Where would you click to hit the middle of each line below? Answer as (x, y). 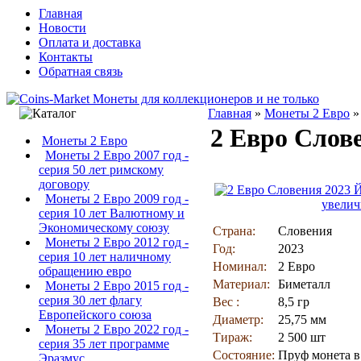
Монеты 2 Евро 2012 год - (117, 242)
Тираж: (232, 337)
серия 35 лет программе (104, 344)
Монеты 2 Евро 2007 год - (117, 155)
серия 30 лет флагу (90, 300)
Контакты (66, 57)
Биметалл (304, 284)
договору (64, 184)
